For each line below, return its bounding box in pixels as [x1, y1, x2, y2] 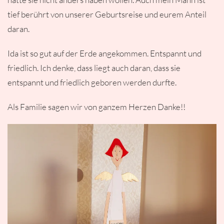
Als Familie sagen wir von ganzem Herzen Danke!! [7, 101, 185, 112]
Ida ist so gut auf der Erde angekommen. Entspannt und [7, 48, 201, 58]
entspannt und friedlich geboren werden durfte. [7, 77, 176, 87]
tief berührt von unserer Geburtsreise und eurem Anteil [7, 9, 206, 19]
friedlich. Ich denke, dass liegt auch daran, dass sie [7, 62, 180, 73]
